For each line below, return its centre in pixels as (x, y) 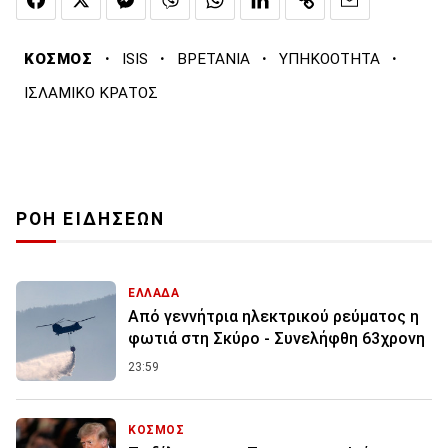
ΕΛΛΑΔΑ (154, 293)
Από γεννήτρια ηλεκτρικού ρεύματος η (273, 317)
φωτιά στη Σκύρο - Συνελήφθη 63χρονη (276, 339)
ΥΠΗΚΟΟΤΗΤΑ (329, 59)
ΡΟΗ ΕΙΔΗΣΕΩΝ (91, 219)
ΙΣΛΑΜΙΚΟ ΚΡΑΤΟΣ (91, 93)
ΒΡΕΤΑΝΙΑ (213, 59)
